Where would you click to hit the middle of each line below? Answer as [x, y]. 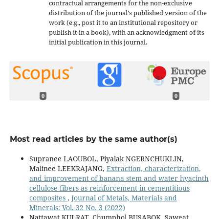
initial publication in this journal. [98, 42]
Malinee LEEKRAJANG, [68, 168]
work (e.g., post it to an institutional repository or [123, 23]
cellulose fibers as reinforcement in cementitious [109, 188]
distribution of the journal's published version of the [128, 13]
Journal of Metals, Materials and [124, 197]
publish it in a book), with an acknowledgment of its [126, 33]
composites [48, 197]
